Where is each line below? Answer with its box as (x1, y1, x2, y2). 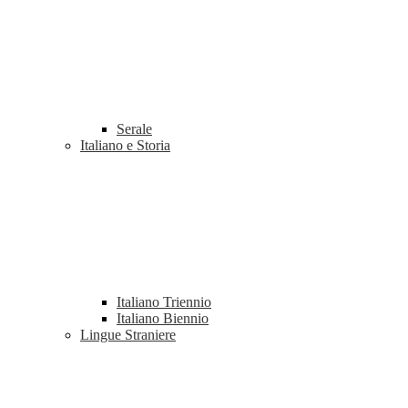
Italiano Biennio (117, 311, 209, 327)
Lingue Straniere (80, 327, 176, 343)
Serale (117, 121, 152, 138)
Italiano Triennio (117, 294, 211, 311)
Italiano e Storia (80, 138, 170, 154)
